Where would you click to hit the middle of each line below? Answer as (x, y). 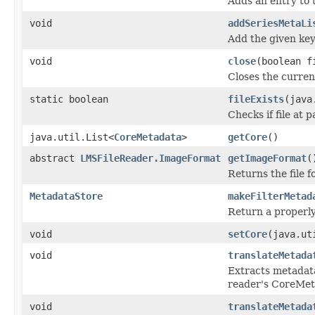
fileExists (256, 99)
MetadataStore (66, 196)
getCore (247, 137)
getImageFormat (267, 158)
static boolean (69, 99)
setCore (247, 234)
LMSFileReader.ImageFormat (150, 158)
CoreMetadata (148, 137)
